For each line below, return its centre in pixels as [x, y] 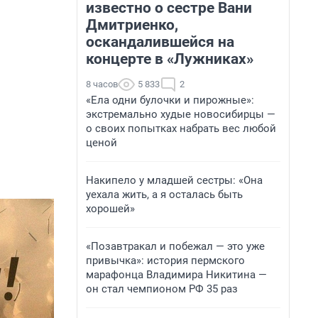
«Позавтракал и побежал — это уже [175, 246]
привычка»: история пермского [165, 261]
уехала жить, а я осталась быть [164, 194]
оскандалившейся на [160, 42]
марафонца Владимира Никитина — [176, 275]
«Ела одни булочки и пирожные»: [170, 100]
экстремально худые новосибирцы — [181, 114]
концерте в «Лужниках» [170, 59]
